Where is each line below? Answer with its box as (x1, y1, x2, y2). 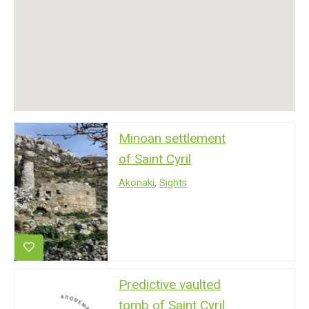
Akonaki (119, 177, 155, 189)
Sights (159, 177, 188, 189)
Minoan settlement (119, 130, 226, 146)
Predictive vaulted (119, 276, 221, 292)
